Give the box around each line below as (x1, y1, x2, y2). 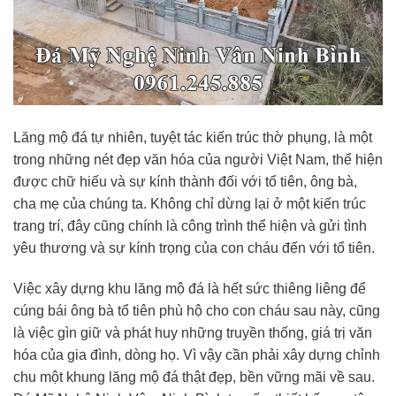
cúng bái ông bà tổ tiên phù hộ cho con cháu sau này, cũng (13, 302, 380, 318)
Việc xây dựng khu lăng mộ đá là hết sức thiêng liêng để (13, 280, 366, 296)
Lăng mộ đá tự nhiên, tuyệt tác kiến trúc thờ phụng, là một (13, 130, 372, 146)
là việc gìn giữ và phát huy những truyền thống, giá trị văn (13, 324, 372, 340)
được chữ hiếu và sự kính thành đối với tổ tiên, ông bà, (13, 174, 357, 190)
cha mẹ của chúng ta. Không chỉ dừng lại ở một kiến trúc (13, 196, 366, 212)
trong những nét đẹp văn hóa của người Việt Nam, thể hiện (13, 152, 383, 168)
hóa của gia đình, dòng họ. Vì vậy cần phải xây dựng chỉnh (13, 346, 380, 362)
